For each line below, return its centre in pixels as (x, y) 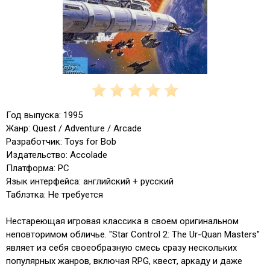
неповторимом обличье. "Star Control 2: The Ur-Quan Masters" (133, 235)
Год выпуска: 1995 (44, 115)
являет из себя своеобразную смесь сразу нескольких (121, 248)
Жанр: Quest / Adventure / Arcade (74, 129)
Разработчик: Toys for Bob (61, 142)
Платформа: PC (38, 168)
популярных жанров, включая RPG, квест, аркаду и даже (124, 261)
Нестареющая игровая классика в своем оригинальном (122, 221)
